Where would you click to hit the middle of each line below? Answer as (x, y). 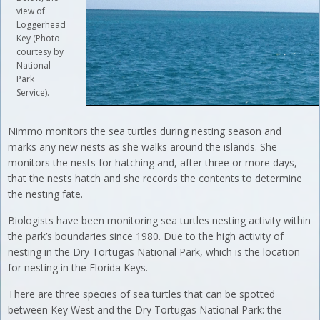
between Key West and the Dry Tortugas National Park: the (145, 310)
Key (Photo (39, 38)
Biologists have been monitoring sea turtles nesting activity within (160, 220)
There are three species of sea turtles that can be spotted (142, 294)
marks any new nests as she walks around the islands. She (143, 147)
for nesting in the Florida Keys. (78, 267)
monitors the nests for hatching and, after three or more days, (153, 162)
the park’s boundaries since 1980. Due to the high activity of (146, 236)
